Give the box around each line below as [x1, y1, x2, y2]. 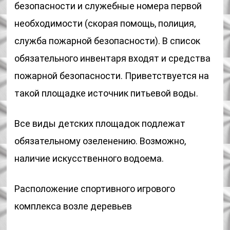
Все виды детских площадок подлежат [14, 118, 186, 129]
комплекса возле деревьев [14, 201, 132, 212]
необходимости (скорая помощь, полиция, [14, 18, 196, 29]
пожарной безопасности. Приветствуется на [14, 70, 209, 81]
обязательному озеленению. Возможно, [14, 136, 186, 146]
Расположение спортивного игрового [14, 183, 176, 194]
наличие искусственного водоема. [14, 153, 164, 164]
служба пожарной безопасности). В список [14, 35, 201, 46]
